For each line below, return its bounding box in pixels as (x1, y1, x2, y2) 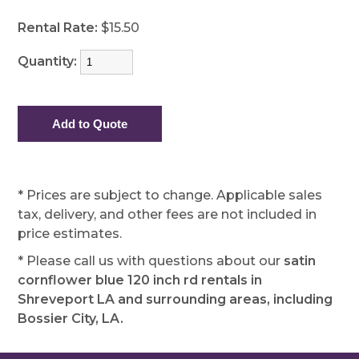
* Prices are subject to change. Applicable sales (18, 188, 323, 203)
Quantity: (18, 54, 81, 69)
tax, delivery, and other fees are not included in (18, 207, 317, 222)
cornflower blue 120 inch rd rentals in (18, 272, 263, 288)
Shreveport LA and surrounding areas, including (18, 292, 333, 307)
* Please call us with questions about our (18, 253, 284, 268)
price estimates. (18, 226, 123, 241)
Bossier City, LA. (18, 311, 124, 326)
